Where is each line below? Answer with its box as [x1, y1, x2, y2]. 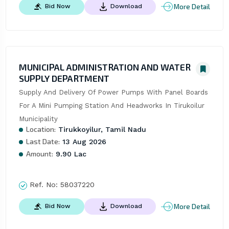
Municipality [18, 115, 58, 123]
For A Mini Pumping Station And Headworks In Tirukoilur [18, 102, 204, 110]
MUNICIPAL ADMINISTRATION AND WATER [18, 61, 191, 73]
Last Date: [26, 137, 60, 146]
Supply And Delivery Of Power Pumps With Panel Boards [18, 88, 208, 97]
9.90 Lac [53, 150, 86, 158]
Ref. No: [27, 180, 60, 189]
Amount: [26, 149, 53, 158]
